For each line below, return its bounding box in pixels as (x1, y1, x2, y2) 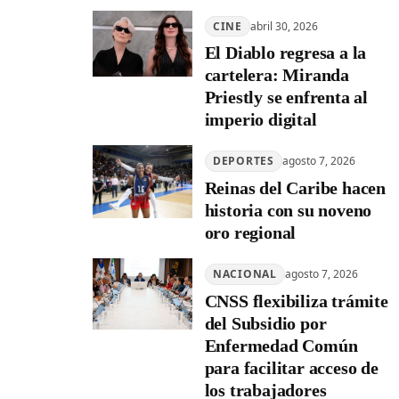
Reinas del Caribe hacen (204, 177, 386, 198)
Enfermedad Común (204, 335, 358, 355)
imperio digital (204, 110, 317, 130)
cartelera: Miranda (204, 65, 349, 85)
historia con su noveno (204, 199, 372, 220)
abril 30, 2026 (250, 18, 319, 34)
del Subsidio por (204, 313, 327, 333)
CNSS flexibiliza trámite (204, 290, 388, 311)
